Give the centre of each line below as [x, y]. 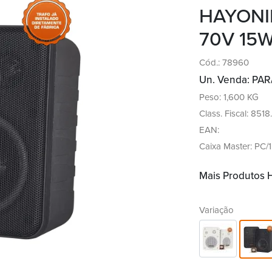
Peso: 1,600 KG [229, 97]
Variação [216, 210]
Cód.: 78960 [224, 63]
